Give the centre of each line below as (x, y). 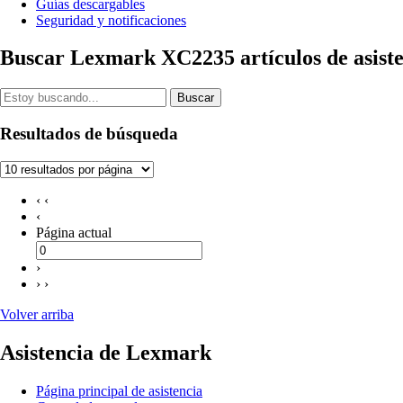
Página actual (74, 232)
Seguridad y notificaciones (111, 20)
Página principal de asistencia (119, 390)
